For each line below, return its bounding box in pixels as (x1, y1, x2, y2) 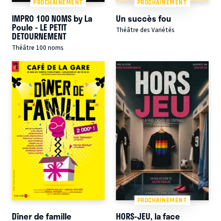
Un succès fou (115, 11, 171, 25)
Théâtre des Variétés (115, 25, 175, 35)
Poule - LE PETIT (12, 20, 67, 34)
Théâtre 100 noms (12, 43, 64, 52)
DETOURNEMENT (12, 29, 66, 42)
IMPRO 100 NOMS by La (12, 11, 92, 25)
